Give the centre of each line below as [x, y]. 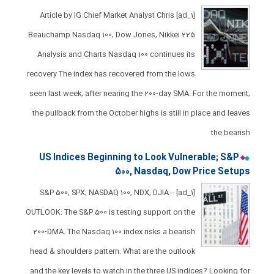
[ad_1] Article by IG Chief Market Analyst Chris [107, 15]
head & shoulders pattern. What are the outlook [112, 251]
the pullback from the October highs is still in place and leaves [141, 113]
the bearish [230, 133]
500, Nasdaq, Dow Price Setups [182, 172]
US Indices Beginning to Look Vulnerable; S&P [139, 158]
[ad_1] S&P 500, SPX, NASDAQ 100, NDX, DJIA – [107, 193]
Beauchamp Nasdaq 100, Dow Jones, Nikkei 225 [111, 35]
